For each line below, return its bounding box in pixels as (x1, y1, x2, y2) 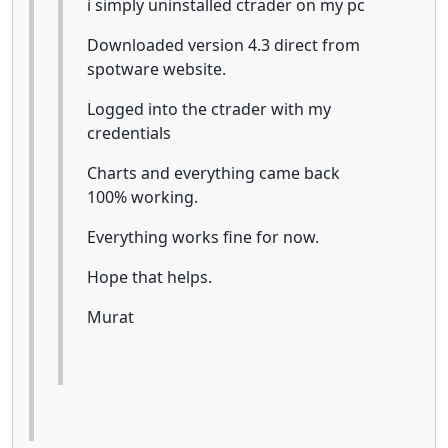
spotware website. (87, 57, 226, 80)
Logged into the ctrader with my (87, 97, 331, 120)
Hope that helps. (87, 265, 212, 288)
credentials (87, 121, 171, 144)
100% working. (87, 185, 198, 208)
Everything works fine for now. (87, 225, 319, 248)
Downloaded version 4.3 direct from (87, 33, 360, 56)
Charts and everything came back (87, 161, 340, 184)
